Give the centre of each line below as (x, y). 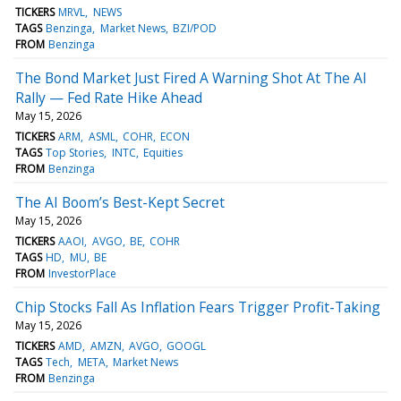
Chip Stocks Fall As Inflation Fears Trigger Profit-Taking (198, 307)
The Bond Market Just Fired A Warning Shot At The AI (191, 77)
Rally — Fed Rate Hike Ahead (109, 97)
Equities (162, 152)
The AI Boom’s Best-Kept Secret (120, 202)
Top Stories (75, 152)
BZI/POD (194, 28)
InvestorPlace (83, 273)
